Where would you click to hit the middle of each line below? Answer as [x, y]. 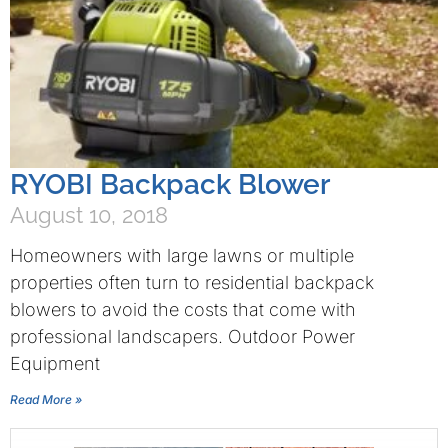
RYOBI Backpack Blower [170, 184]
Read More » [46, 399]
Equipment [55, 363]
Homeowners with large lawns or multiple [182, 255]
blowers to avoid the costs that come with [183, 309]
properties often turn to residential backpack [192, 282]
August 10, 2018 [89, 215]
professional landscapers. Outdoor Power [182, 336]
